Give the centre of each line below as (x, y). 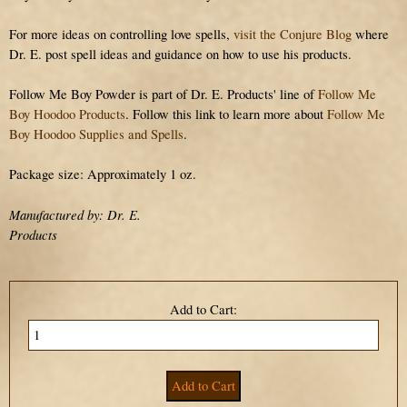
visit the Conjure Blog (293, 34)
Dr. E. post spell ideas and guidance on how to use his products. (180, 54)
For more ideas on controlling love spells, (121, 34)
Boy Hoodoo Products (67, 114)
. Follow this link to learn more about (226, 114)
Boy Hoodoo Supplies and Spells (96, 134)
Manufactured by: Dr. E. (75, 214)
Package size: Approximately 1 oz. (103, 174)
